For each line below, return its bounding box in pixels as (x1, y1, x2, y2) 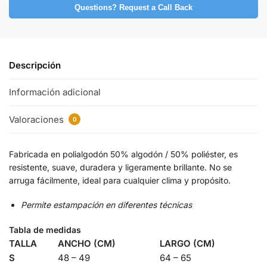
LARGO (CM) (160, 238, 215, 250)
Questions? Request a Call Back (74, 3, 193, 12)
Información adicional (9, 86, 101, 98)
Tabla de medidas (9, 225, 81, 235)
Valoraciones (9, 113, 66, 125)
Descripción (9, 59, 61, 71)
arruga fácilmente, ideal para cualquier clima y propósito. (9, 175, 231, 185)
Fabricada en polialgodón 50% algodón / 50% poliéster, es (9, 148, 238, 159)
